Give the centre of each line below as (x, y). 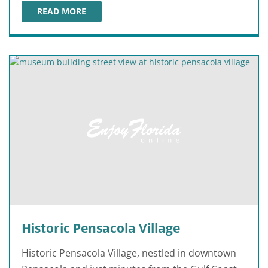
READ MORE (62, 11)
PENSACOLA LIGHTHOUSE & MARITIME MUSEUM (137, 19)
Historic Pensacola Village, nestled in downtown (129, 253)
